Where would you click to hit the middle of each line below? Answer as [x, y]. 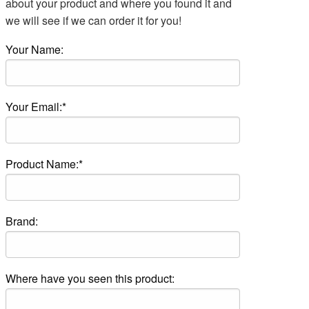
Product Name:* [44, 164]
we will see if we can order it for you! [93, 20]
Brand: [22, 221]
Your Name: [34, 49]
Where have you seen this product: [90, 278]
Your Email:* [36, 107]
